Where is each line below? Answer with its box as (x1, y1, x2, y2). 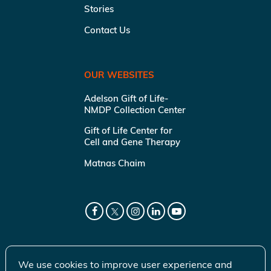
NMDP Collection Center (84, 103, 186, 116)
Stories (84, 2, 114, 15)
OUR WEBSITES (84, 68, 154, 80)
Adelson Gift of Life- (84, 92, 169, 104)
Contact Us (84, 24, 130, 36)
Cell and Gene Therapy (84, 135, 180, 148)
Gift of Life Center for (84, 124, 172, 136)
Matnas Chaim (84, 157, 145, 169)
